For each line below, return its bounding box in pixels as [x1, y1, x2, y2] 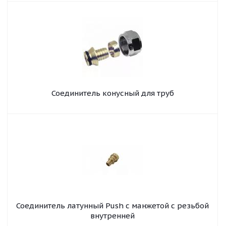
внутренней [90, 211, 135, 220]
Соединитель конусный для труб [51, 88, 174, 98]
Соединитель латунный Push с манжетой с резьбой [16, 201, 209, 210]
